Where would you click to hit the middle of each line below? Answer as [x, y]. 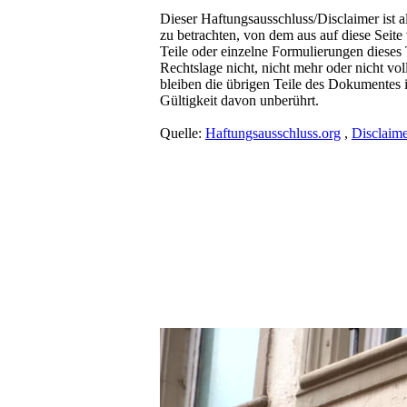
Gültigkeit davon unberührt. [239, 100]
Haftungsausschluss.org [273, 133]
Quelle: [182, 133]
